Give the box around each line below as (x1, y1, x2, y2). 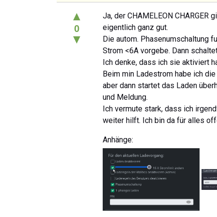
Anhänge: (103, 135, 133, 144)
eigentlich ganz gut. (103, 22, 168, 32)
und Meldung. (103, 92, 148, 102)
